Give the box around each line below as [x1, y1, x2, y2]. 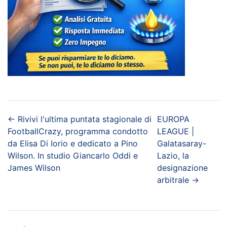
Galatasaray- [157, 138, 206, 148]
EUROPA [157, 113, 190, 124]
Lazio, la [157, 150, 189, 161]
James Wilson [8, 162, 60, 173]
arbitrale [157, 174, 189, 185]
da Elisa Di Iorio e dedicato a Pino [8, 138, 138, 148]
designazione [157, 162, 208, 173]
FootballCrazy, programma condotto [8, 126, 148, 136]
